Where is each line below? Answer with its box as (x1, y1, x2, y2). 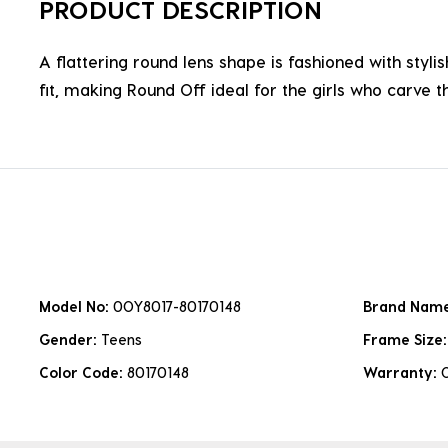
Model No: (39, 298, 113, 316)
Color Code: (39, 364, 127, 382)
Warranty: (363, 364, 441, 382)
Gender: (39, 331, 101, 349)
